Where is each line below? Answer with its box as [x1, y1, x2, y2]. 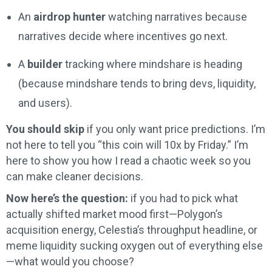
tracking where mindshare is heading [63, 58, 242, 71]
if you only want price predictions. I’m [84, 123, 265, 136]
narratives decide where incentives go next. [18, 30, 228, 43]
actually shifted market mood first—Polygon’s [6, 208, 223, 221]
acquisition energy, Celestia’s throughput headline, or [6, 223, 257, 237]
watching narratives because [106, 10, 247, 24]
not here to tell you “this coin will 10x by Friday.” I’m [6, 138, 248, 152]
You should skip [6, 123, 84, 136]
